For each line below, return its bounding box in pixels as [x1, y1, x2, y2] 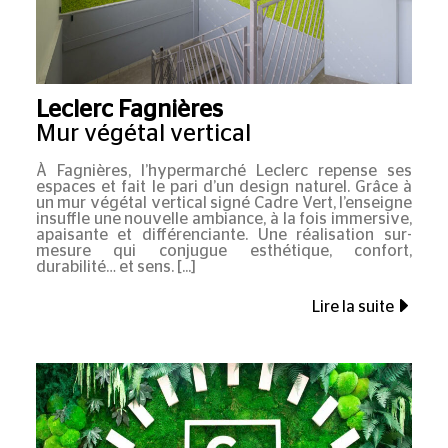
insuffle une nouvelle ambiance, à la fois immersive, [35, 211, 413, 228]
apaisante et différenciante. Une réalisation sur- [35, 227, 413, 244]
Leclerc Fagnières [35, 97, 223, 122]
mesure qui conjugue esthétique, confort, [35, 243, 413, 260]
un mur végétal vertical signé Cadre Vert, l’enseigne [35, 195, 413, 212]
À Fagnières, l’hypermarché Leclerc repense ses [35, 163, 413, 180]
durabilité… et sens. [35, 259, 177, 276]
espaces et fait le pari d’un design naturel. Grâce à [35, 179, 413, 196]
